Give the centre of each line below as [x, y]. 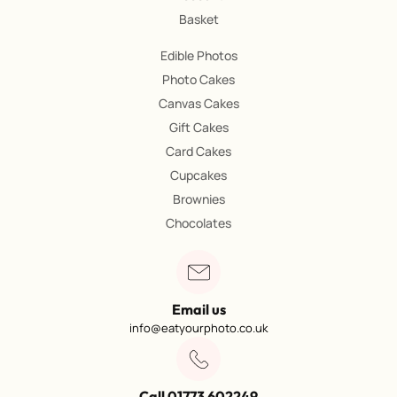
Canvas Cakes [198, 104]
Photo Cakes [198, 80]
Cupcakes [198, 175]
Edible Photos [198, 56]
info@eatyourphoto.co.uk [198, 328]
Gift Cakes [198, 128]
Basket [198, 19]
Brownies [198, 199]
